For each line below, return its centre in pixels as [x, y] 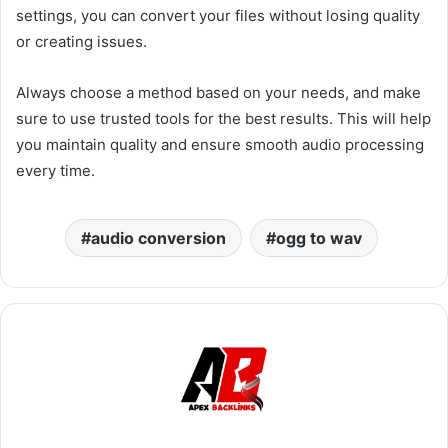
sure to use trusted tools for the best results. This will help [223, 118]
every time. [55, 170]
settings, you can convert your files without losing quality [218, 15]
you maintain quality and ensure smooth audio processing [220, 144]
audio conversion [158, 237]
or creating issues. [81, 41]
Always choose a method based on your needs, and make [218, 92]
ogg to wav [319, 237]
